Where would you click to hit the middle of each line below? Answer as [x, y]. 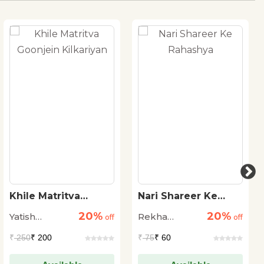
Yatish [22, 216]
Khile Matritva [45, 196]
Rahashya [162, 207]
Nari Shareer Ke [178, 196]
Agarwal [29, 231]
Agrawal [157, 231]
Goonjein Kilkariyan [59, 207]
